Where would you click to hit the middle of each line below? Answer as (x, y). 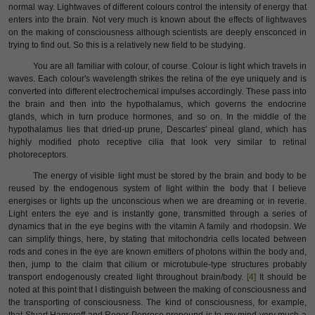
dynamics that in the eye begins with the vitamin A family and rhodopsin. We (157, 226)
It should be (281, 277)
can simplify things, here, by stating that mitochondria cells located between (157, 239)
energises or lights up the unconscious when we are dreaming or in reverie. (157, 201)
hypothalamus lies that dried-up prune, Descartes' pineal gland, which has (157, 129)
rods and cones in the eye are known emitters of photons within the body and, (157, 252)
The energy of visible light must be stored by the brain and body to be (170, 176)
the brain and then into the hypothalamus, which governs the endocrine (157, 104)
